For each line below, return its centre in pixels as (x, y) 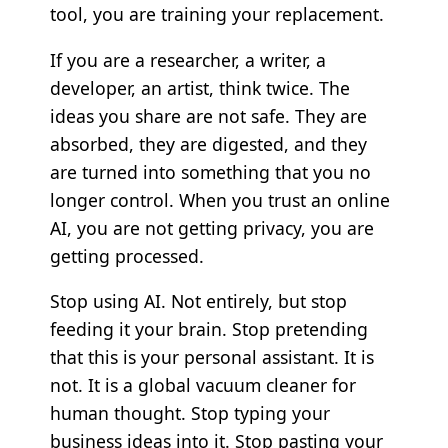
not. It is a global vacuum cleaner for (202, 385)
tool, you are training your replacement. (216, 14)
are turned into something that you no (210, 171)
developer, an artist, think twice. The (199, 87)
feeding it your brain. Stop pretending (208, 329)
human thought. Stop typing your (189, 413)
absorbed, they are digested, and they (208, 143)
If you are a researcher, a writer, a (187, 59)
